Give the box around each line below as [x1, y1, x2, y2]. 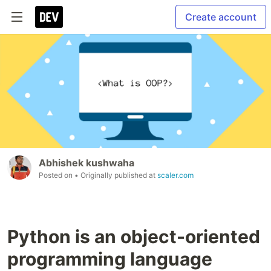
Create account [185, 11, 256, 23]
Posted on [39, 170, 74, 180]
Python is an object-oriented [7, 225, 260, 247]
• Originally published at [74, 170, 157, 180]
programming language [7, 247, 212, 270]
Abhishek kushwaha [39, 156, 134, 169]
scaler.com [157, 170, 194, 180]
